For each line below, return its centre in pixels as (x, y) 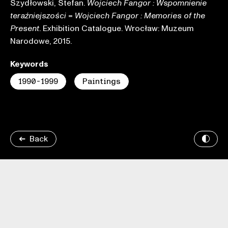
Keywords (29, 64)
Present (25, 28)
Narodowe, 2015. (41, 41)
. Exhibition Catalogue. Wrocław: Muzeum (117, 28)
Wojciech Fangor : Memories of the (140, 16)
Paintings (102, 81)
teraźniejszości (38, 16)
